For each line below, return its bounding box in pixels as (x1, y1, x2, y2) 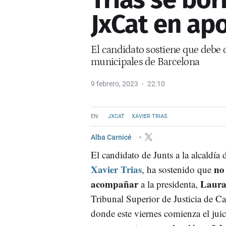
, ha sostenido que (142, 162, 214, 176)
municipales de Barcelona (91, 55, 199, 68)
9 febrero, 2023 (91, 79, 138, 88)
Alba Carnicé (91, 133, 133, 141)
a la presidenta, (138, 177, 200, 190)
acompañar (91, 177, 138, 191)
